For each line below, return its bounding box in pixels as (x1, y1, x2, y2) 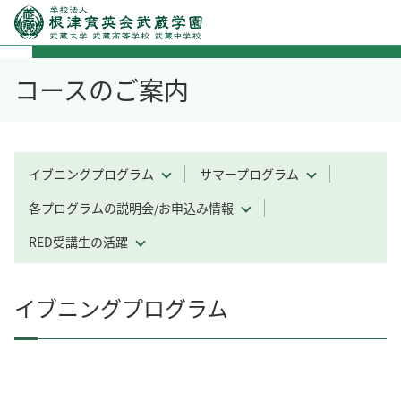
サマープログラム (200, 165, 299, 183)
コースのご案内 (14, 72, 189, 107)
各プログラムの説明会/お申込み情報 (29, 199, 234, 217)
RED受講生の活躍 (29, 233, 128, 251)
